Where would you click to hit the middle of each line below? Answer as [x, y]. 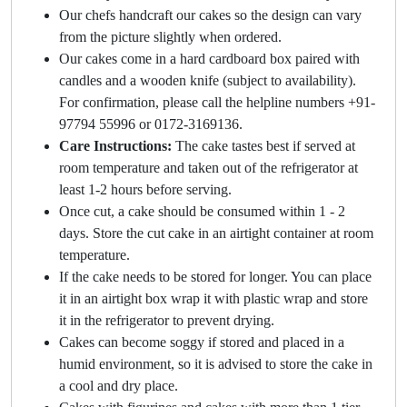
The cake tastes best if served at [265, 146]
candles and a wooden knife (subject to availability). [208, 81]
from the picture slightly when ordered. [170, 37]
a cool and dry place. [119, 386]
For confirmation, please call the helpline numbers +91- [217, 103]
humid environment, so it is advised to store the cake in [216, 364]
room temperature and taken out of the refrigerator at [208, 168]
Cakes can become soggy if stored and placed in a [202, 342]
